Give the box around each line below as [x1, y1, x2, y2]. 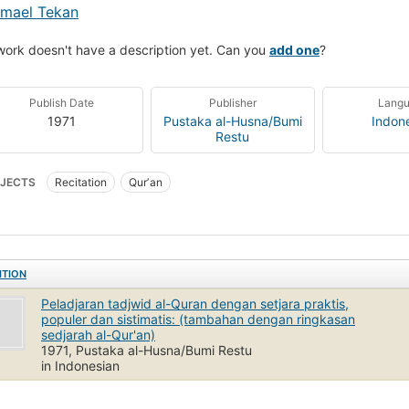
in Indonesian [41, 357, 120, 373]
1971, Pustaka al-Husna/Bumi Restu [41, 341, 252, 358]
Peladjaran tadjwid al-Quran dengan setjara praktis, [41, 295, 349, 311]
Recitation [55, 174, 107, 189]
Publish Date [29, 95, 95, 110]
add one [269, 41, 320, 58]
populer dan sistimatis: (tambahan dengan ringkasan [41, 310, 355, 327]
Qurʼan [129, 174, 163, 189]
